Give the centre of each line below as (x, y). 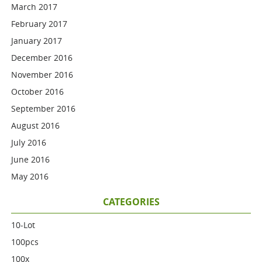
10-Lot (23, 225)
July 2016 (29, 142)
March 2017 (35, 7)
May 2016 (30, 176)
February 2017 (39, 24)
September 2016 (44, 108)
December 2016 (42, 58)
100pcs (25, 242)
